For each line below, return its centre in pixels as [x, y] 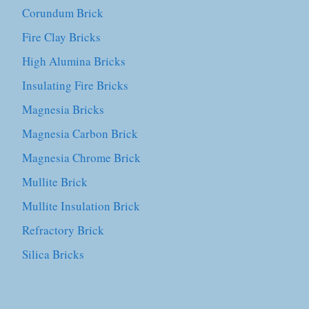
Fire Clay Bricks [62, 37]
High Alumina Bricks [74, 61]
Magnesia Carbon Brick [80, 133]
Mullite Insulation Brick [81, 206]
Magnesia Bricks [63, 109]
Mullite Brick [55, 182]
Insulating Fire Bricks [76, 85]
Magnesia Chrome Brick [82, 158]
